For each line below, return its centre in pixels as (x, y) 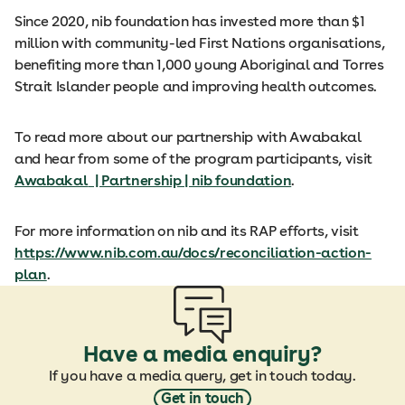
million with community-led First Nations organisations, (200, 43)
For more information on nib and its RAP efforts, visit (187, 231)
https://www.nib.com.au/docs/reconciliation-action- (193, 253)
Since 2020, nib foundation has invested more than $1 (190, 22)
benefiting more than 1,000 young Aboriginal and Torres (199, 65)
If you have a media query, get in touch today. (202, 376)
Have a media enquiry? (202, 354)
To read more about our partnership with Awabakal (188, 137)
